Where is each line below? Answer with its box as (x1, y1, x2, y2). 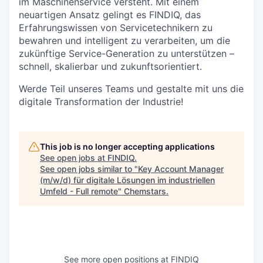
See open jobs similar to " (40, 164, 138, 174)
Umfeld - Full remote (40, 186, 118, 196)
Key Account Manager (138, 164, 224, 174)
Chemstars (124, 186, 166, 196)
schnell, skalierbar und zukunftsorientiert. (19, 60, 202, 72)
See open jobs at (40, 153, 107, 163)
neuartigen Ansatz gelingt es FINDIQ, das (19, 9, 201, 21)
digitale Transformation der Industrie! (19, 96, 183, 107)
